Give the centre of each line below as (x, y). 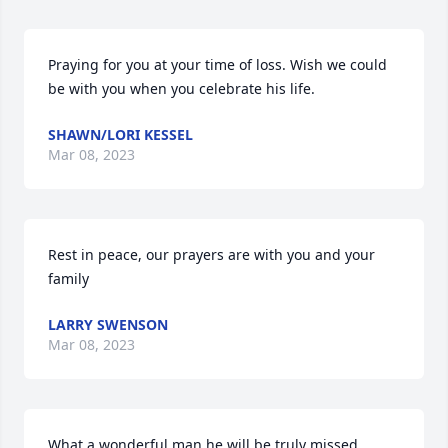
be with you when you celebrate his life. (181, 88)
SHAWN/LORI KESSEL (120, 134)
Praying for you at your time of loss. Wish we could (217, 64)
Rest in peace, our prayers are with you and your (211, 254)
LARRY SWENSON (108, 324)
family (68, 278)
